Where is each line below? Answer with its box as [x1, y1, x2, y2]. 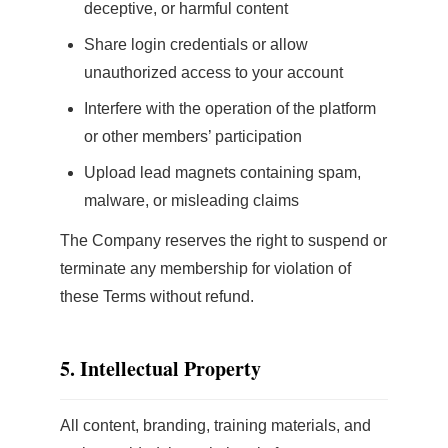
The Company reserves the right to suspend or [60, 232, 387, 249]
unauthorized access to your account [84, 64, 343, 81]
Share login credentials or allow [84, 36, 308, 53]
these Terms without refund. [60, 288, 254, 305]
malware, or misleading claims [84, 192, 299, 209]
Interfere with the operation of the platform [84, 100, 376, 117]
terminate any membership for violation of [60, 260, 351, 277]
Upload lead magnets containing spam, [84, 164, 361, 181]
